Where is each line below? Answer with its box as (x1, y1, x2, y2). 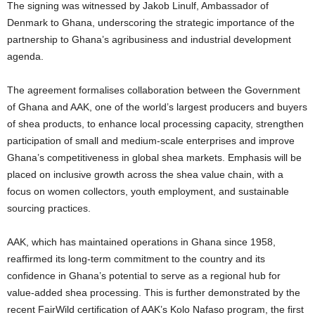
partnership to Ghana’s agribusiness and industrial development (7, 34, 291, 46)
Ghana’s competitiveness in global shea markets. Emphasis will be (7, 152, 302, 164)
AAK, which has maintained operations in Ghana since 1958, (7, 236, 276, 248)
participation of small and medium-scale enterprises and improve (7, 135, 295, 147)
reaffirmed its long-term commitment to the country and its (7, 253, 265, 265)
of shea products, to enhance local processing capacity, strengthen (7, 118, 304, 130)
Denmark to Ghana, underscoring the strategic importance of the (7, 17, 295, 29)
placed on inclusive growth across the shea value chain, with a (7, 169, 283, 181)
